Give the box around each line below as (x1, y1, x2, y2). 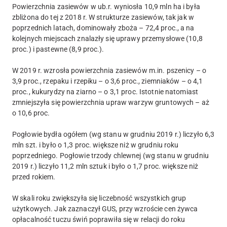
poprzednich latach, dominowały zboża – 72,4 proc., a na (12, 23, 195, 32)
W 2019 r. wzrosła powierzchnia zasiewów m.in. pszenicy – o (12, 66, 206, 74)
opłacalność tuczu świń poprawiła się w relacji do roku (12, 215, 185, 223)
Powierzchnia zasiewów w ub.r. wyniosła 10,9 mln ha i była (12, 2, 200, 11)
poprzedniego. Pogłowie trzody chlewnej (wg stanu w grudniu (12, 151, 209, 160)
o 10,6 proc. (12, 108, 50, 117)
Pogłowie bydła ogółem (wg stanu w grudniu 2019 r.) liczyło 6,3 (12, 130, 215, 138)
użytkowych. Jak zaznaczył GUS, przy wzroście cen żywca (12, 204, 198, 213)
